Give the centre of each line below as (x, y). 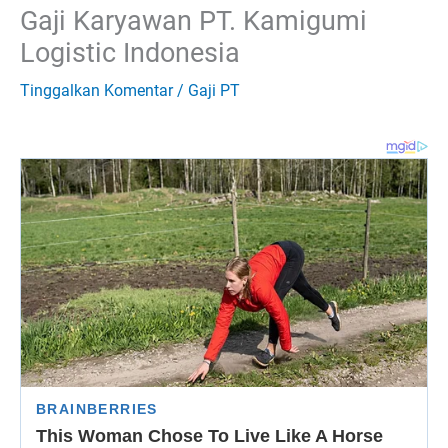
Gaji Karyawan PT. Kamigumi (193, 20)
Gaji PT (214, 90)
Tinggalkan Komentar (96, 90)
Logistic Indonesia (130, 52)
